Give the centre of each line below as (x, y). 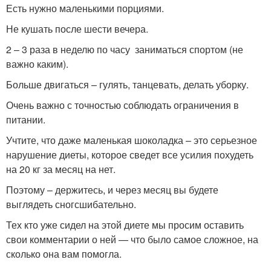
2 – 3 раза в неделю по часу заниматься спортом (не (125, 49)
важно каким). (37, 64)
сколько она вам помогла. (64, 253)
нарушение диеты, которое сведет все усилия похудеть (130, 154)
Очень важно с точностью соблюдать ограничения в (122, 105)
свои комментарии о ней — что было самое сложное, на (132, 239)
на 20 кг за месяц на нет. (61, 169)
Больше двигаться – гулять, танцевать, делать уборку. (127, 84)
